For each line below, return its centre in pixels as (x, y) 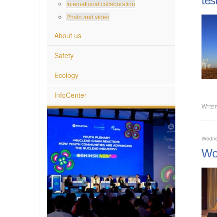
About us (68, 35)
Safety (64, 54)
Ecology (66, 74)
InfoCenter (70, 94)
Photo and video (88, 16)
